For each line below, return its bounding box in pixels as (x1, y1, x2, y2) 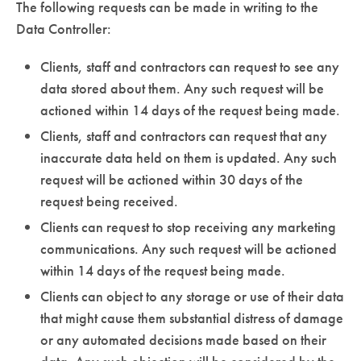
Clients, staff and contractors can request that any (40, 126, 327, 145)
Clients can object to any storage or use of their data (40, 286, 344, 305)
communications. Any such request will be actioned (40, 239, 337, 258)
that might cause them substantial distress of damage (40, 308, 343, 327)
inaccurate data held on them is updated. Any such (40, 147, 337, 167)
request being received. (40, 191, 178, 210)
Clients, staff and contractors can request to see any (40, 56, 339, 76)
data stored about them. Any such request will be (40, 78, 324, 98)
